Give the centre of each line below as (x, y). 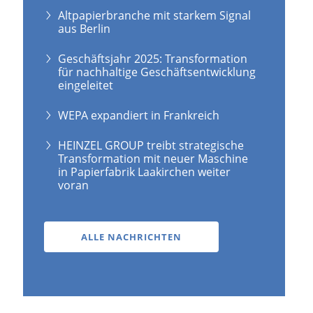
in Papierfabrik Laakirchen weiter (145, 172)
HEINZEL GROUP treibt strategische (151, 145)
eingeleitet (86, 85)
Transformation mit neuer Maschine (153, 158)
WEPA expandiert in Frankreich (139, 115)
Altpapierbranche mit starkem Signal (155, 15)
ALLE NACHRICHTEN (132, 236)
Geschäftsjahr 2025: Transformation (153, 58)
